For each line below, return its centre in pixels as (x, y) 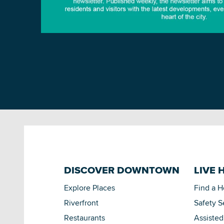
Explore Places (89, 188)
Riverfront (81, 203)
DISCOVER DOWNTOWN (122, 170)
